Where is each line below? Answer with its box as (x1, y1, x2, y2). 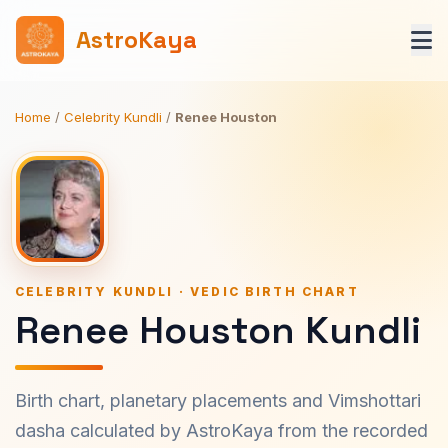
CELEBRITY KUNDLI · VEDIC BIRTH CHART (15, 284, 359, 299)
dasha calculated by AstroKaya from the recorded (15, 420, 428, 441)
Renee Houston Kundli (15, 306, 421, 354)
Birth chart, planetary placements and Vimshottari (15, 390, 421, 411)
